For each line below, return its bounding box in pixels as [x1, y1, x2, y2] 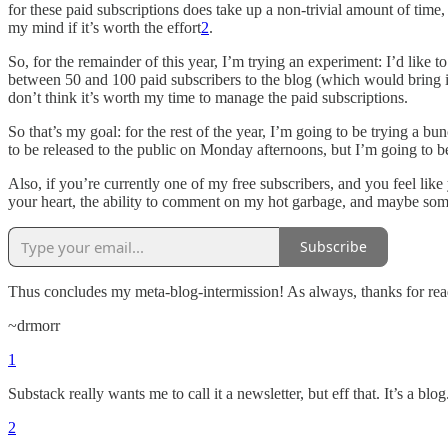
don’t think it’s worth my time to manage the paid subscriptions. [8, 88, 408, 106]
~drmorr [8, 316, 60, 334]
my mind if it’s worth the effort [8, 18, 201, 36]
